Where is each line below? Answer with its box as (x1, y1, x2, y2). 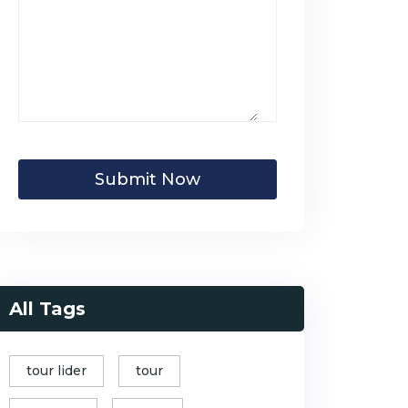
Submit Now (95, 169, 200, 189)
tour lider (26, 362, 87, 379)
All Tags (9, 298, 86, 320)
